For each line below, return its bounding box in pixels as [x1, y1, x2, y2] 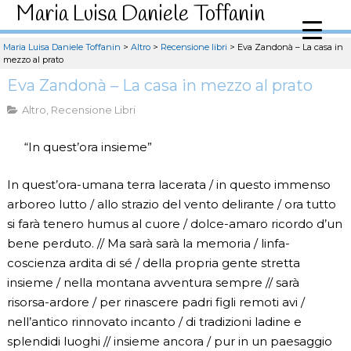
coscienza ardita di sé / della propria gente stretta [6, 255, 300, 270]
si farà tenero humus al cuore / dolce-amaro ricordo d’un [6, 215, 342, 231]
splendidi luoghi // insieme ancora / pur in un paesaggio [6, 333, 332, 349]
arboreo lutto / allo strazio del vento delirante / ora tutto [6, 196, 336, 212]
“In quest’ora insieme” [24, 139, 153, 155]
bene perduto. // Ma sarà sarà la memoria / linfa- [6, 235, 290, 251]
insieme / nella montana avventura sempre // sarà [6, 274, 299, 290]
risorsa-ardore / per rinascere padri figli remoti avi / [6, 294, 305, 309]
